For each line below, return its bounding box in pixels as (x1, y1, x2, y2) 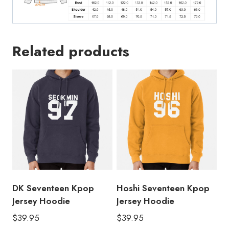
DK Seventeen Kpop (12, 181, 94, 194)
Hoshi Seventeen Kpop (117, 181, 210, 194)
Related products (12, 40, 129, 62)
